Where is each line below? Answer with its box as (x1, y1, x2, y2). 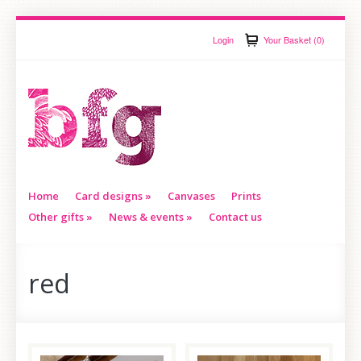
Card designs (74, 189, 143, 203)
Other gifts (27, 210, 84, 224)
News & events (108, 210, 184, 224)
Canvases (167, 189, 215, 203)
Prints (230, 189, 261, 203)
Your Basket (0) (263, 33, 326, 46)
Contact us (208, 210, 262, 224)
